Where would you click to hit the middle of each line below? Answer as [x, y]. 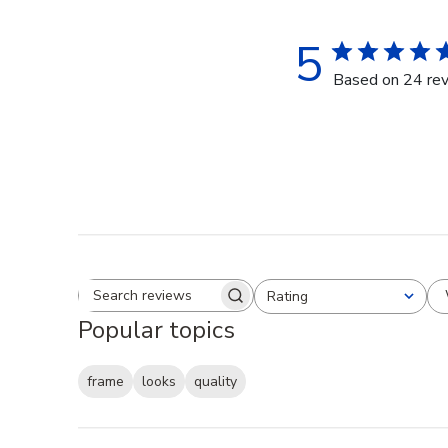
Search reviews [217, 304]
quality [215, 382]
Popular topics [156, 329]
